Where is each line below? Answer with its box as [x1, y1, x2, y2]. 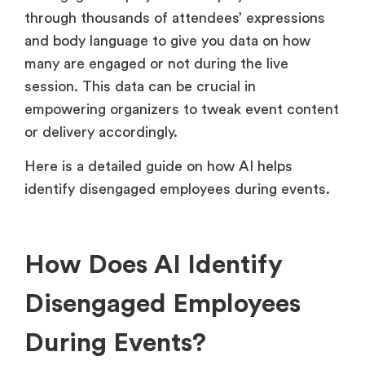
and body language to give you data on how [24, 33, 310, 48]
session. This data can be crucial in [24, 78, 256, 94]
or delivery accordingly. [24, 124, 186, 139]
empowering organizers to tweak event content [24, 101, 339, 117]
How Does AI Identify [24, 252, 283, 279]
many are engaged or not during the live [24, 55, 288, 71]
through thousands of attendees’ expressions [24, 10, 325, 25]
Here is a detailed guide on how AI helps [24, 159, 292, 174]
